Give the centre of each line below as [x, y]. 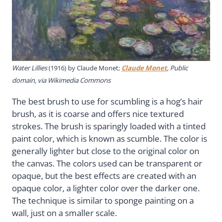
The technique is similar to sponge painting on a [103, 200]
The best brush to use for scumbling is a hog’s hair [107, 101]
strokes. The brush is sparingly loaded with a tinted [109, 126]
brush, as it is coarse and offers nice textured [98, 113]
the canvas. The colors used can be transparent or [107, 163]
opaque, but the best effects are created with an [104, 175]
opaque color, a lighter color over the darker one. [106, 188]
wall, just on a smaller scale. [64, 213]
